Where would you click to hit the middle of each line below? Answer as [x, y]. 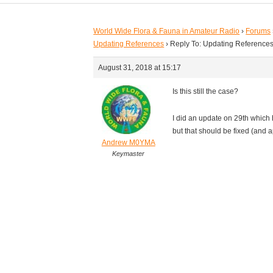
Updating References [129, 44]
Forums [258, 31]
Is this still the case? [206, 92]
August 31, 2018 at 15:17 [140, 68]
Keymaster [129, 154]
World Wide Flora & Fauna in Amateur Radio [167, 31]
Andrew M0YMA [128, 143]
